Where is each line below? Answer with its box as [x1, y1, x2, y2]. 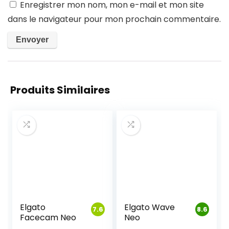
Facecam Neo [20, 212, 77, 223]
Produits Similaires [10, 83, 110, 97]
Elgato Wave [124, 201, 175, 213]
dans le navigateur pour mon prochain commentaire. [8, 13, 221, 25]
